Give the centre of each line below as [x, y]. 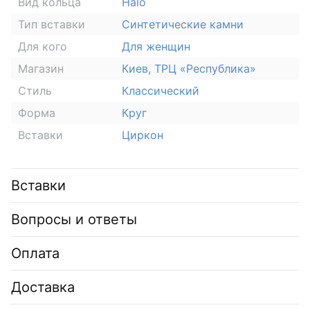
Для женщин [156, 46]
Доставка [43, 287]
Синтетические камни [183, 24]
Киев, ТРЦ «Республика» [189, 68]
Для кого [43, 46]
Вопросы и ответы [74, 219]
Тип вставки [52, 24]
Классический [161, 90]
